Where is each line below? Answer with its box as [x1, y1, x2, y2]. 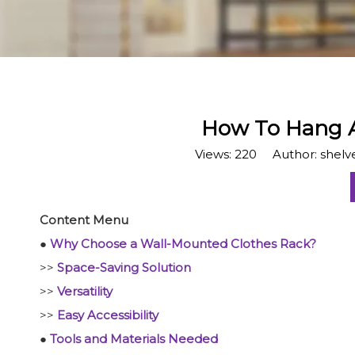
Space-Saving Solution [57, 260, 191, 275]
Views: [195, 147, 235, 162]
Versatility [57, 284, 113, 299]
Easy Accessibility [57, 307, 158, 323]
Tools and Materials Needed [50, 331, 218, 346]
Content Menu [40, 212, 128, 227]
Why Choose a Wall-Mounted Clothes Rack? [50, 236, 316, 251]
